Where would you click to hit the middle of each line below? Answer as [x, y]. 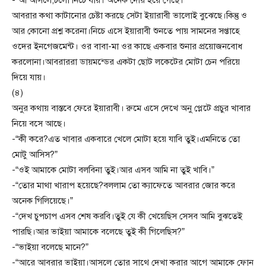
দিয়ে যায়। [29, 77]
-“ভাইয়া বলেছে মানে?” [50, 247]
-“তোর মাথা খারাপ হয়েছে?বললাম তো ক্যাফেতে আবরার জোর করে [123, 186]
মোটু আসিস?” [35, 155]
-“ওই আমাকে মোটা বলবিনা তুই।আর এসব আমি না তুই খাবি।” [113, 170]
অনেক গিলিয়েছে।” [42, 201]
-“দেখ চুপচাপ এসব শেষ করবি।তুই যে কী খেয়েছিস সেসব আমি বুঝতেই [127, 216]
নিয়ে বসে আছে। [39, 124]
